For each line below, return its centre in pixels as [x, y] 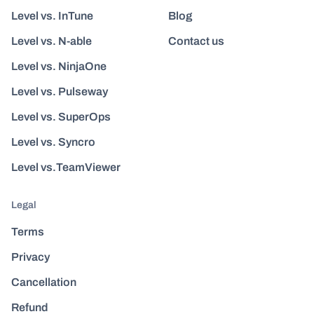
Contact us [196, 41]
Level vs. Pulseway [60, 92]
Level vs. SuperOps [61, 117]
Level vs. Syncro [53, 142]
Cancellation [44, 282]
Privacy [30, 257]
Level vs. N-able [52, 41]
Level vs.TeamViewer [66, 168]
